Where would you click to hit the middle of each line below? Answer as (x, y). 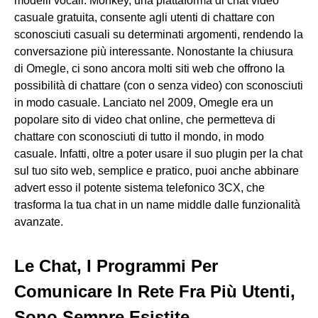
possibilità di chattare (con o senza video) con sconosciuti (159, 85)
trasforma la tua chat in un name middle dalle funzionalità (157, 204)
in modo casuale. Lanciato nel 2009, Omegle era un (144, 102)
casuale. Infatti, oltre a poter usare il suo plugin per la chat (158, 153)
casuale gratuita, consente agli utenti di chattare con (144, 17)
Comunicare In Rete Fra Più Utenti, (155, 291)
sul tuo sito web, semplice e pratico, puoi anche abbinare (157, 170)
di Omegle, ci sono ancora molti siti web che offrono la (149, 68)
